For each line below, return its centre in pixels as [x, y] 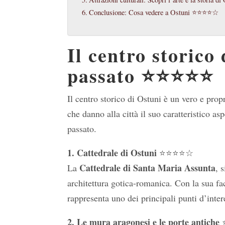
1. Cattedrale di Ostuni [112, 153]
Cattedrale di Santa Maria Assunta [148, 168]
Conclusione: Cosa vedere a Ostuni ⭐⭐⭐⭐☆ [154, 13]
